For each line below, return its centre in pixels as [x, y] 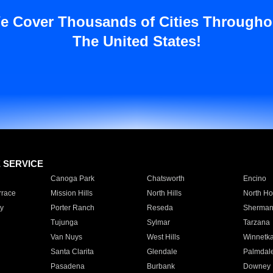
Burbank [161, 266]
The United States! [136, 41]
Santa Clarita [72, 252]
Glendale [162, 252]
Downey [257, 266]
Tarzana [256, 222]
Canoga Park [72, 179]
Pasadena [67, 266]
